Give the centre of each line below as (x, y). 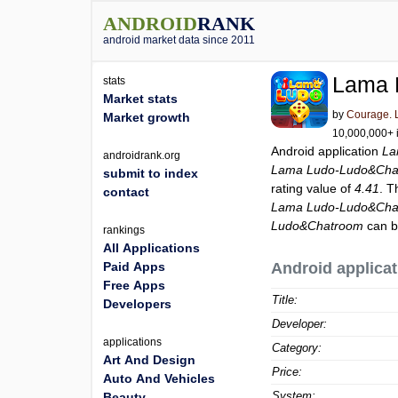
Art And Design (149, 360)
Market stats (140, 99)
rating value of (313, 188)
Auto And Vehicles (159, 378)
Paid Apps (134, 267)
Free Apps (134, 285)
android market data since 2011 (179, 40)
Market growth (147, 117)
